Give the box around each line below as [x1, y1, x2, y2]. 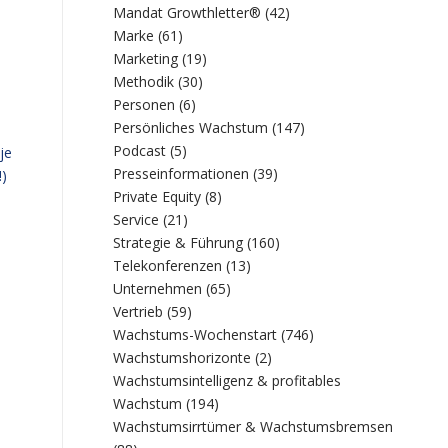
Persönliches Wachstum [113, 118, 269, 137]
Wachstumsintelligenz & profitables [113, 371, 342, 390]
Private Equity [113, 187, 202, 206]
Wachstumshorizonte [113, 348, 252, 367]
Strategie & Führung [113, 233, 244, 252]
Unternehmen [113, 279, 203, 298]
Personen [113, 95, 176, 114]
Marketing [113, 49, 179, 68]
